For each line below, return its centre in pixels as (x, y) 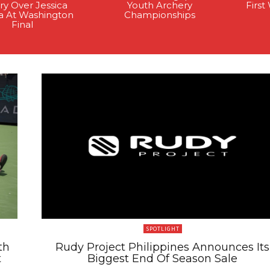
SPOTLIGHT (162, 228)
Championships (160, 15)
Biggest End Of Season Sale (162, 258)
